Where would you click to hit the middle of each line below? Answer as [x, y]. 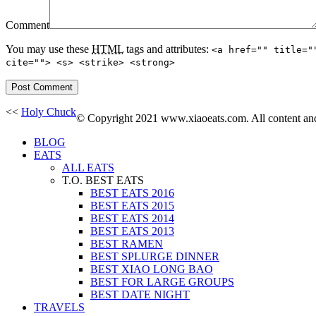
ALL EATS [88, 168]
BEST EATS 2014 [132, 219]
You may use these [49, 49]
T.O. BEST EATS [103, 181]
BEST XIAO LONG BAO [152, 269]
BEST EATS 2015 [132, 206]
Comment [28, 25]
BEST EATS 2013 [132, 231]
